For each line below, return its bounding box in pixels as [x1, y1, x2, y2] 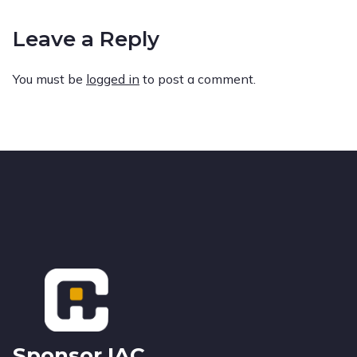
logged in [86, 70, 139, 87]
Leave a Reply [13, 25, 159, 52]
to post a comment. [139, 70, 256, 87]
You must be [13, 70, 86, 87]
